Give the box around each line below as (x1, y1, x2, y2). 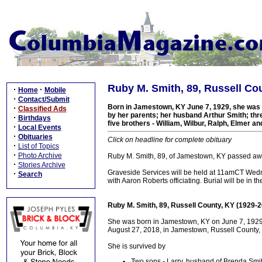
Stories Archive (18, 161, 65, 169)
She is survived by (108, 242, 166, 250)
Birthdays (18, 114, 51, 122)
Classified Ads (18, 105, 67, 113)
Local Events (18, 123, 61, 132)
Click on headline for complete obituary (108, 136, 232, 144)
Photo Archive (18, 151, 62, 160)
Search (18, 170, 42, 178)
